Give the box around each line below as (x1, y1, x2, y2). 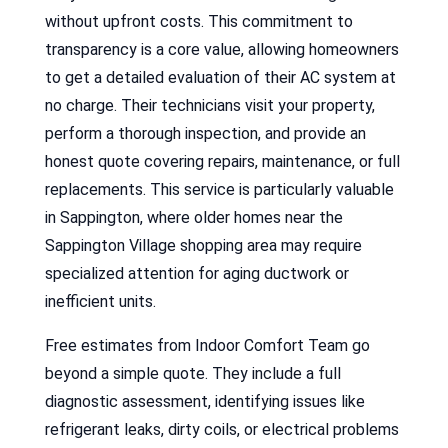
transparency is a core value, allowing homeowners (44, 39, 399, 59)
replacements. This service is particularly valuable (44, 179, 394, 199)
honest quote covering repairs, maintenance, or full (44, 151, 400, 171)
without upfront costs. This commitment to (44, 11, 353, 31)
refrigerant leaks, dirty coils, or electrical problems (44, 419, 399, 439)
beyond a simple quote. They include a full (44, 363, 341, 383)
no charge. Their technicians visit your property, (44, 95, 375, 115)
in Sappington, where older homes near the (44, 207, 343, 227)
